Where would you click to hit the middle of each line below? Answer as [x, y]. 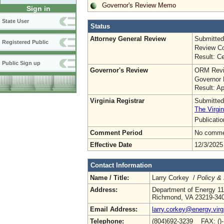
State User [15, 21]
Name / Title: [109, 177]
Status [100, 26]
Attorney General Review [128, 38]
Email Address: [114, 209]
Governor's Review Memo [139, 5]
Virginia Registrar [117, 100]
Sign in [38, 9]
